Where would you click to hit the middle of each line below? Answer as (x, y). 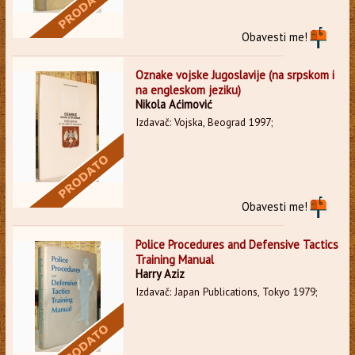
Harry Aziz (160, 273)
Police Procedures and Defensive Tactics (237, 244)
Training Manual (174, 259)
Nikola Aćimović (174, 104)
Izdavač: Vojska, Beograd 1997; (204, 122)
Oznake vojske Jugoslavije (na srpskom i (235, 74)
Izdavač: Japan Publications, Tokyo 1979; (226, 292)
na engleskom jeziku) (188, 90)
